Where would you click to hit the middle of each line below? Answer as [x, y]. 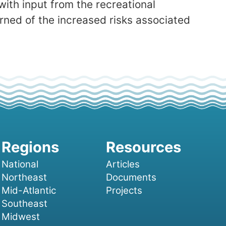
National [20, 164]
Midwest [20, 217]
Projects [124, 191]
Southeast [24, 204]
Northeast [24, 178]
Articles [123, 164]
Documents [131, 178]
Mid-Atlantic [29, 191]
